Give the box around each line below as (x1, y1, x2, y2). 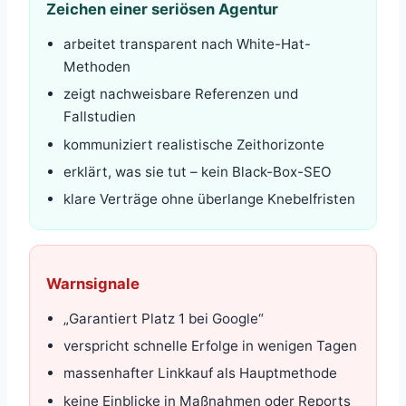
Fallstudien (63, 108, 137, 126)
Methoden (63, 57, 131, 75)
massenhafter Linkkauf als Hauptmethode (63, 364, 338, 382)
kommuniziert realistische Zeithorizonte (63, 135, 325, 153)
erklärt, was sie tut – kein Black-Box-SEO (63, 162, 333, 180)
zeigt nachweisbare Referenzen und (63, 85, 299, 103)
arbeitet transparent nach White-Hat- (63, 34, 312, 53)
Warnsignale (46, 275, 140, 294)
